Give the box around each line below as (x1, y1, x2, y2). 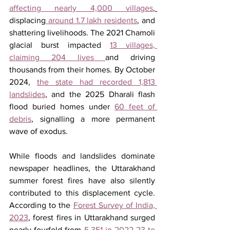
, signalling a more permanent (31, 114, 155, 123)
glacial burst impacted (9, 40, 110, 49)
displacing (9, 15, 46, 25)
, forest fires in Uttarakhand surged (28, 213, 155, 222)
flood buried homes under (9, 102, 114, 111)
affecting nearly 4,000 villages (9, 3, 153, 12)
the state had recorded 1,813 (37, 77, 155, 86)
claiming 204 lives (9, 52, 106, 62)
